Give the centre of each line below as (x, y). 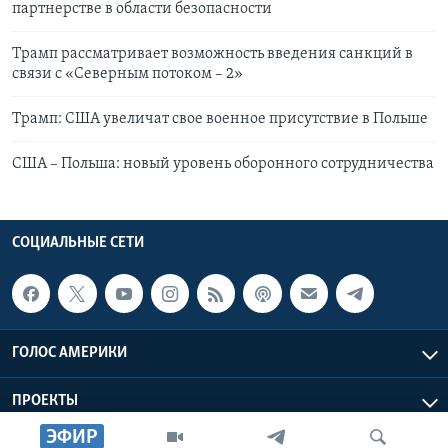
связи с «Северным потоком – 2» (127, 74)
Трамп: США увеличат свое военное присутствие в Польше (220, 119)
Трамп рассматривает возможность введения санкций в (212, 54)
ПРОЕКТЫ (45, 400)
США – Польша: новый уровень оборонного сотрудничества (223, 164)
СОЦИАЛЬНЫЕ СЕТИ (78, 243)
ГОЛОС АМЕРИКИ (69, 352)
